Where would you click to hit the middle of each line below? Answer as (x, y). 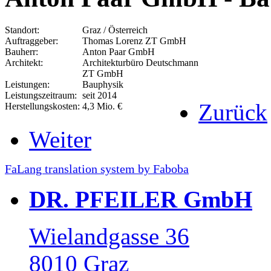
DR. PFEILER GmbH (141, 199)
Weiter (60, 139)
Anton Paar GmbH (117, 51)
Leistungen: (27, 84)
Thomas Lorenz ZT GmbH (133, 41)
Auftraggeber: (31, 41)
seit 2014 (98, 95)
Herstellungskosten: (42, 106)
